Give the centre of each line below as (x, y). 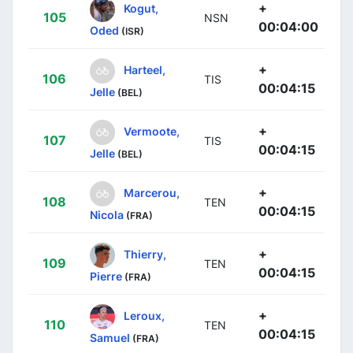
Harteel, (145, 69)
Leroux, (144, 315)
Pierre (106, 276)
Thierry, (145, 254)
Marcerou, (152, 192)
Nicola (107, 214)
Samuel (110, 337)
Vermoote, (152, 131)
